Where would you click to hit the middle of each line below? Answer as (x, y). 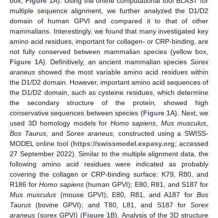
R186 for (25, 185)
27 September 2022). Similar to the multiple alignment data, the (109, 154)
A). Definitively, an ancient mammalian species (114, 62)
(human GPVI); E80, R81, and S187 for (146, 185)
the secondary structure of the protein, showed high (109, 103)
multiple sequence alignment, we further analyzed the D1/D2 (109, 11)
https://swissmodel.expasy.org (124, 144)
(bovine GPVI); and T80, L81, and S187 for (111, 205)
